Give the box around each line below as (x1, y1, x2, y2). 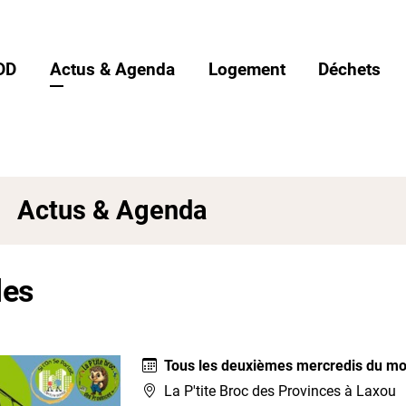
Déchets (318, 58, 382, 80)
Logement (208, 58, 285, 80)
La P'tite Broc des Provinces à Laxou (163, 382, 396, 400)
